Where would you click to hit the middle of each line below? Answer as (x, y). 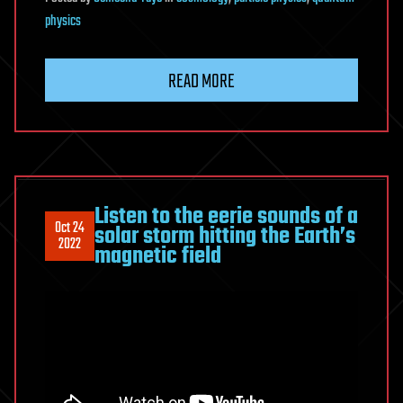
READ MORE (201, 81)
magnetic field (158, 256)
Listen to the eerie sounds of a (226, 216)
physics (63, 21)
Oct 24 (70, 228)
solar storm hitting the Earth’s (225, 236)
